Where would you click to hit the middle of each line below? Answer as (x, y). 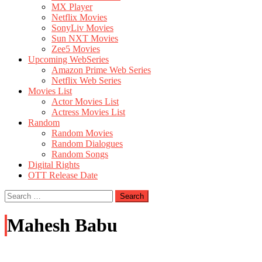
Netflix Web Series (86, 80)
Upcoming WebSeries (68, 59)
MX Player (72, 7)
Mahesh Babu (62, 225)
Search (17, 194)
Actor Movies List (85, 101)
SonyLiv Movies (82, 28)
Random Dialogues (87, 144)
